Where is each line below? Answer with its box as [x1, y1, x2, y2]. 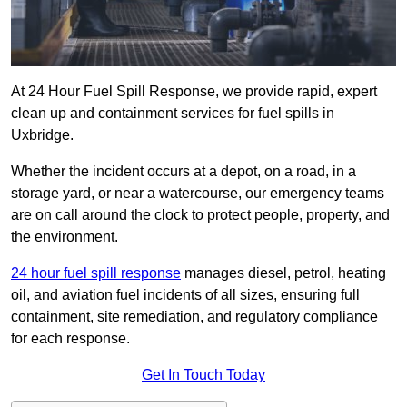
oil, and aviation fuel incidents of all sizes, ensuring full [11, 287, 360, 303]
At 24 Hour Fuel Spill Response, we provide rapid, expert [11, 84, 377, 100]
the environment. [11, 229, 118, 245]
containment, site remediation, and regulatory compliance [11, 309, 378, 325]
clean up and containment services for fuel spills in [11, 105, 334, 122]
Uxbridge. [11, 127, 74, 144]
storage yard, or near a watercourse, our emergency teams [11, 185, 384, 202]
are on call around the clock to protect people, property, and [11, 207, 390, 223]
